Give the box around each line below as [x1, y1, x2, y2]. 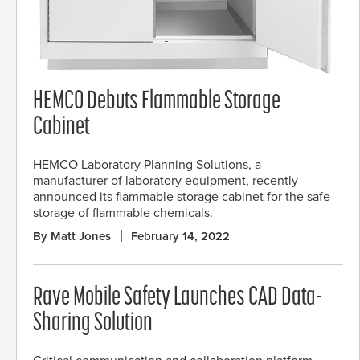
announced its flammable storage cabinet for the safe [33, 188, 330, 205]
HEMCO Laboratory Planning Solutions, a [33, 156, 261, 173]
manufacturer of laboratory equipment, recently [33, 172, 298, 189]
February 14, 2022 [131, 228, 230, 243]
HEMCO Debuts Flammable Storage [33, 88, 280, 115]
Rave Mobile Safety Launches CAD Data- [33, 284, 322, 311]
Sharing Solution [33, 310, 153, 337]
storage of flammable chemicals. [33, 204, 213, 221]
